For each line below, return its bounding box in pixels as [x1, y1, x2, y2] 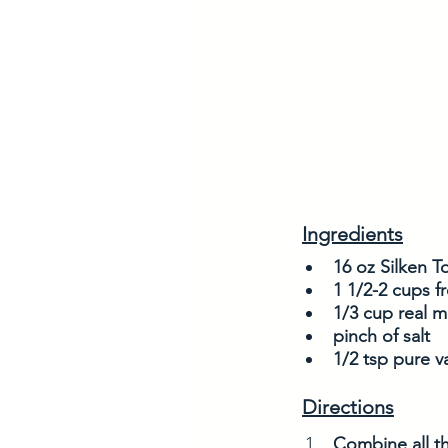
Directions [302, 394, 394, 419]
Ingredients [302, 221, 403, 246]
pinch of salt [333, 324, 430, 347]
